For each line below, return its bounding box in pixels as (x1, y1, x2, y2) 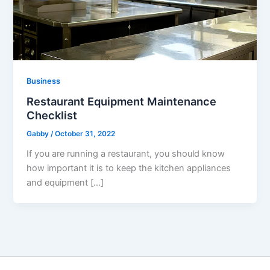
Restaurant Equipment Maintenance (27, 95, 217, 108)
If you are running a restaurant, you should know (27, 148, 225, 160)
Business (27, 76, 61, 86)
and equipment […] (27, 177, 104, 189)
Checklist (27, 108, 78, 122)
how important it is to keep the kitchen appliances (27, 163, 231, 174)
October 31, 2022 (55, 130, 116, 139)
